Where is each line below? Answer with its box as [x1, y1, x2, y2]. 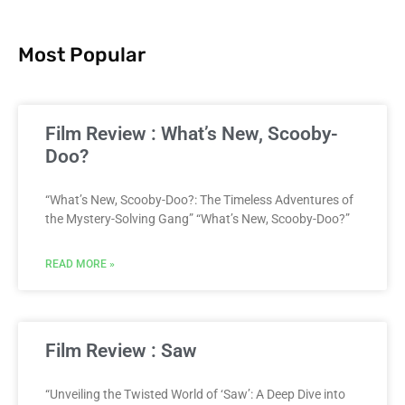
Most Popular [18, 42, 146, 67]
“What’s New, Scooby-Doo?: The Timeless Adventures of [45, 192, 353, 207]
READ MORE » [45, 257, 115, 270]
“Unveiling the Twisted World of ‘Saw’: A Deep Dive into [45, 386, 345, 401]
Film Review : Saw [45, 339, 197, 362]
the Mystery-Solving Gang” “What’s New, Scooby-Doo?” [45, 211, 350, 226]
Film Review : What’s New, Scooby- [45, 122, 338, 145]
